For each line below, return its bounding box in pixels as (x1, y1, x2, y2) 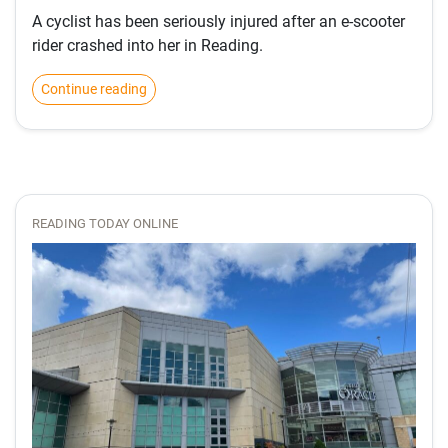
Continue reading (41, 80, 147, 97)
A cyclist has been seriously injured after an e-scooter (32, 11, 405, 31)
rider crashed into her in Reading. (32, 35, 263, 55)
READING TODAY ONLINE (32, 215, 178, 231)
